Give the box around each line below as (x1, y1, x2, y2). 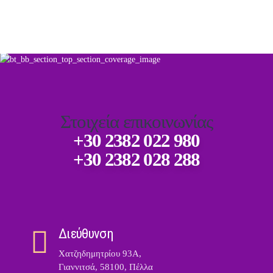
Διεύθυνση (58, 225, 113, 241)
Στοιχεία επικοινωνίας (60, 110, 213, 132)
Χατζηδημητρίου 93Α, (58, 249, 141, 259)
